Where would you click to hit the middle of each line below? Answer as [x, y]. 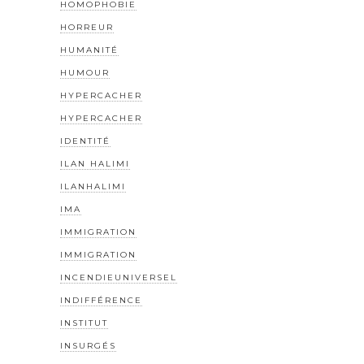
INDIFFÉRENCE [101, 301]
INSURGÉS [88, 346]
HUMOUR [85, 73]
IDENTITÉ [85, 141]
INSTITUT [84, 323]
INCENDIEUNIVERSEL [119, 278]
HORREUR [87, 28]
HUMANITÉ [89, 50]
